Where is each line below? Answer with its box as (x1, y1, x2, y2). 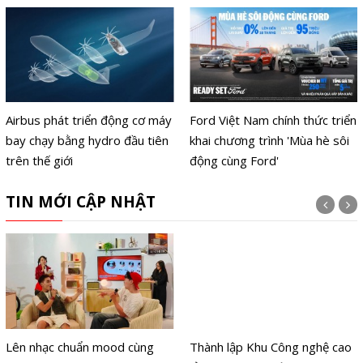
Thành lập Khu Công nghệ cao (190, 338, 352, 355)
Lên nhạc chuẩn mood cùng (5, 338, 154, 355)
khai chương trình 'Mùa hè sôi (190, 132, 350, 149)
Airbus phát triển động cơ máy (5, 112, 172, 129)
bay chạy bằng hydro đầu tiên (5, 132, 169, 149)
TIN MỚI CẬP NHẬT (5, 191, 156, 213)
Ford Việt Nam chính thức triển (190, 112, 357, 129)
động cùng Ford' (190, 152, 280, 169)
